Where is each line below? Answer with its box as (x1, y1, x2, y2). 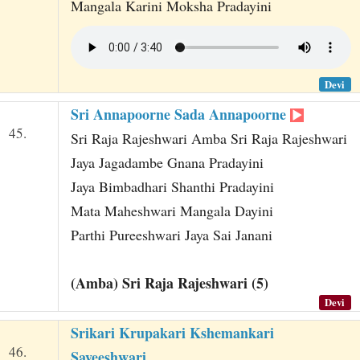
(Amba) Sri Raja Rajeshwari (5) (70, 272, 268, 294)
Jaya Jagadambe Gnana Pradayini (70, 153, 264, 173)
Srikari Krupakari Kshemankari (70, 321, 274, 343)
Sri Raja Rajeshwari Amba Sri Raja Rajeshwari (70, 129, 347, 149)
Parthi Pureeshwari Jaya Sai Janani (70, 225, 272, 245)
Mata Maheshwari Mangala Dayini (70, 201, 273, 221)
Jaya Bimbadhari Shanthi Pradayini (70, 177, 274, 197)
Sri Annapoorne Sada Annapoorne (70, 104, 290, 125)
